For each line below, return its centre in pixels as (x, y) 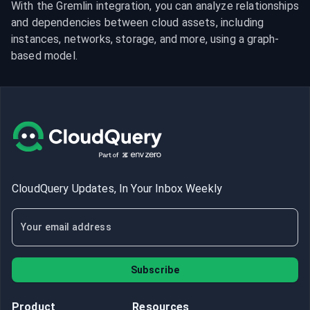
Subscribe (155, 270)
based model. (44, 56)
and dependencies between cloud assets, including (138, 22)
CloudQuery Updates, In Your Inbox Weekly (117, 189)
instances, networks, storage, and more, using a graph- (145, 39)
